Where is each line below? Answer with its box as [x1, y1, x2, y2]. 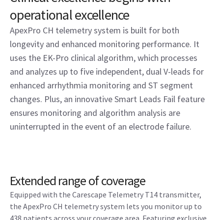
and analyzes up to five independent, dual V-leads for [10, 66, 204, 78]
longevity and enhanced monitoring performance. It [10, 38, 199, 50]
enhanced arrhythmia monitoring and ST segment [10, 80, 193, 91]
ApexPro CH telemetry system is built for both [10, 25, 179, 36]
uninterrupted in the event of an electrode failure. [10, 121, 192, 133]
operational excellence [10, 6, 130, 24]
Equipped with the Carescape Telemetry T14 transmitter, [10, 190, 201, 200]
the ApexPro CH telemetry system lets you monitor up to [10, 201, 202, 212]
